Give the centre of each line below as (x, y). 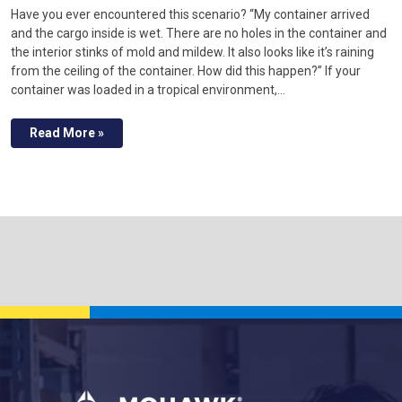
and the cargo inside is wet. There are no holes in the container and (199, 33)
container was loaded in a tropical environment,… (148, 89)
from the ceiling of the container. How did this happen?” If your (186, 70)
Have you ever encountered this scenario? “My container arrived (190, 14)
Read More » (67, 132)
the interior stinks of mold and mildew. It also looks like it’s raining (192, 52)
